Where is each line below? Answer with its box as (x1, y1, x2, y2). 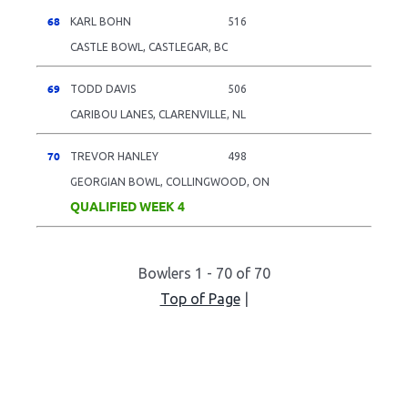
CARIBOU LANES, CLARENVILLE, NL (70, 107, 246, 120)
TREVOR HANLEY (70, 149, 158, 162)
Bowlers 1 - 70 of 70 (138, 264, 270, 281)
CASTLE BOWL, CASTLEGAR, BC (70, 40, 228, 53)
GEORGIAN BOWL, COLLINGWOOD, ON (70, 175, 270, 188)
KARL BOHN (70, 15, 131, 27)
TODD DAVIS (70, 82, 136, 95)
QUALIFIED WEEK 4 (70, 197, 185, 214)
